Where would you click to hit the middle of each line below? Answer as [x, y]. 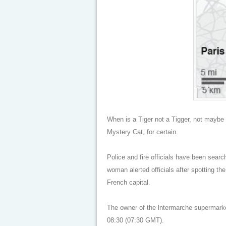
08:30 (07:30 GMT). [135, 220]
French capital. [129, 182]
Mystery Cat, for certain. [143, 132]
